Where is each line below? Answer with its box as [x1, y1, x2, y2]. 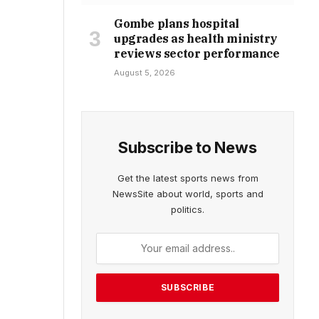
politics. [171, 203, 204, 215]
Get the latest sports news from [117, 172, 258, 184]
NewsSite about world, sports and [112, 187, 263, 199]
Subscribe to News [118, 137, 257, 157]
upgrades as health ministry [114, 31, 278, 46]
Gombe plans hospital [114, 16, 240, 31]
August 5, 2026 [114, 67, 175, 78]
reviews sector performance [114, 46, 280, 61]
